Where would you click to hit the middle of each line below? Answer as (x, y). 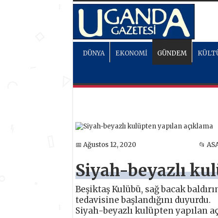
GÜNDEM (172, 53)
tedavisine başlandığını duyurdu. (143, 200)
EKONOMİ (131, 53)
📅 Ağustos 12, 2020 (106, 145)
